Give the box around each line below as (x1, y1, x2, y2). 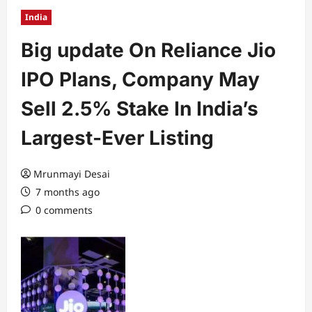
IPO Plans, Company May (21, 67, 260, 91)
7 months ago (33, 185, 100, 198)
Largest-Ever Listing (21, 125, 214, 150)
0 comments (36, 203, 93, 217)
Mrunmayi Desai (33, 166, 110, 180)
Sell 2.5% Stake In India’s (21, 96, 258, 120)
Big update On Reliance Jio (21, 38, 276, 62)
